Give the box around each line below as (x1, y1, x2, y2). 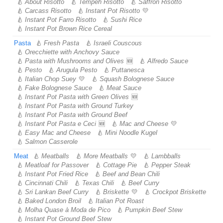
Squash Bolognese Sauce (100, 75, 174, 83)
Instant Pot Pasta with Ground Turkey (25, 102, 133, 110)
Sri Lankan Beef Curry (25, 188, 89, 196)
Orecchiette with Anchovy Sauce (25, 48, 119, 56)
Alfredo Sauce (147, 57, 188, 65)
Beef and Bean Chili (103, 170, 160, 178)
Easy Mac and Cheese (25, 129, 91, 136)
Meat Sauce (107, 84, 141, 92)
